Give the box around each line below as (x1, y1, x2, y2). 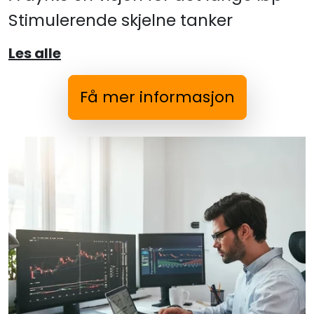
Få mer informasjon (79, 86, 235, 109)
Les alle (8, 43, 61, 64)
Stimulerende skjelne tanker (8, 8, 233, 32)
